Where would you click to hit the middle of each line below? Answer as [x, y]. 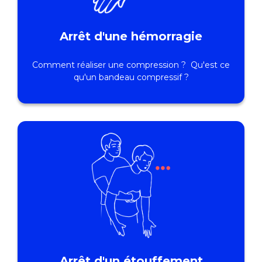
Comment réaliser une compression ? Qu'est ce [131, 65]
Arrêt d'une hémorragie [131, 37]
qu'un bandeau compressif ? [131, 77]
